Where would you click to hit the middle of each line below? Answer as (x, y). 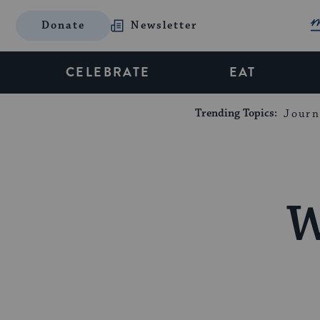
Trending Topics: (238, 113)
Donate (64, 25)
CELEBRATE (108, 72)
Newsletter (165, 25)
